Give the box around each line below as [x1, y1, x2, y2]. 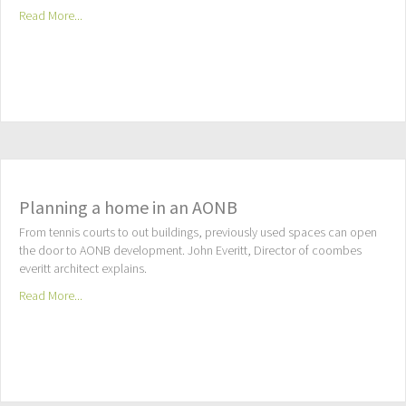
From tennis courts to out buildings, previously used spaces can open [19, 224, 377, 243]
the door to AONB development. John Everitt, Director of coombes [19, 242, 362, 261]
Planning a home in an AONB [19, 196, 237, 219]
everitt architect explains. [19, 260, 147, 279]
